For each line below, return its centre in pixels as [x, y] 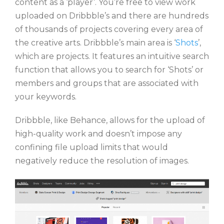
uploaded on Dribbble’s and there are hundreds [112, 16]
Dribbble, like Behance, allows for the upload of [110, 120]
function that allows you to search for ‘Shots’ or [109, 70]
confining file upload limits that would [91, 147]
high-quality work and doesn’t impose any [98, 134]
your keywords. [46, 97]
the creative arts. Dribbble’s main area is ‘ [95, 43]
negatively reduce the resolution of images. [102, 161]
